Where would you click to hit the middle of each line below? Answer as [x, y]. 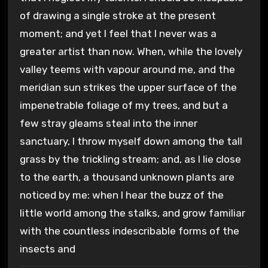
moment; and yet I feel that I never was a [118, 34]
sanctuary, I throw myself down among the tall [131, 141]
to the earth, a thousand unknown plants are [127, 177]
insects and [47, 249]
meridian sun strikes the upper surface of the [128, 88]
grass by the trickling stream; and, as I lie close [130, 159]
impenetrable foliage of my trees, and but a [124, 106]
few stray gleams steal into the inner [108, 124]
